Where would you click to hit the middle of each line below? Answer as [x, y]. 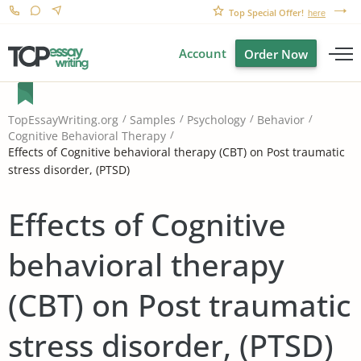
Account [203, 53]
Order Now [276, 54]
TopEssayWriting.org [63, 120]
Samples [153, 120]
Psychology [216, 120]
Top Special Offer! [266, 12]
